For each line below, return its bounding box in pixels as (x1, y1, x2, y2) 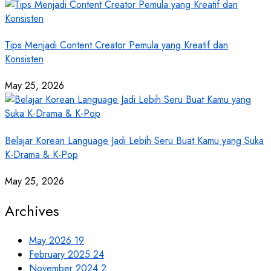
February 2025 (29, 247, 93, 261)
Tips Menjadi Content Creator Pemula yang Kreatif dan (5, 38, 228, 53)
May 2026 (29, 233, 74, 247)
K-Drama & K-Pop (5, 147, 78, 162)
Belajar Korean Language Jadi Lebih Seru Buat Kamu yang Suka (5, 133, 264, 148)
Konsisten (5, 52, 44, 67)
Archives (5, 200, 59, 221)
